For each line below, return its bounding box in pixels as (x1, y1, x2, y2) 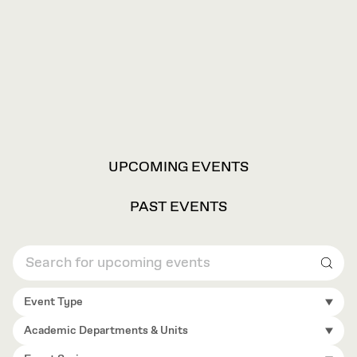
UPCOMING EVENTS (108, 158, 249, 177)
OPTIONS (12, 169, 96, 194)
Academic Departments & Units (24, 324, 188, 338)
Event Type (24, 295, 83, 309)
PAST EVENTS (130, 198, 227, 217)
